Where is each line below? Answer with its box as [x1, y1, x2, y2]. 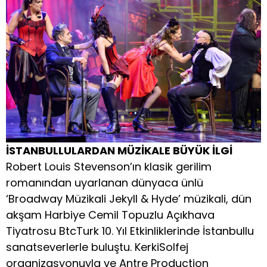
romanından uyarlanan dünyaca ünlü [6, 175, 203, 190]
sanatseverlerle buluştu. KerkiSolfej [6, 240, 188, 254]
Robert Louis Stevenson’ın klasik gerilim [6, 159, 212, 174]
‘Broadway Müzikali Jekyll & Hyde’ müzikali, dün [6, 191, 252, 206]
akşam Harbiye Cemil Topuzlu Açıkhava [6, 207, 215, 222]
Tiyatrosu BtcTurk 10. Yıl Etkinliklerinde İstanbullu [6, 223, 254, 238]
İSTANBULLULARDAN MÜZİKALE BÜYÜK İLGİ [6, 143, 232, 158]
